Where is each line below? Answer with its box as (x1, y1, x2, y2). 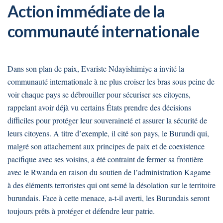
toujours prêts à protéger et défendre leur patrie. (7, 205, 155, 216)
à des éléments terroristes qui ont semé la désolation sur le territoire (7, 179, 216, 190)
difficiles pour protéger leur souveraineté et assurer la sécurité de (7, 114, 207, 125)
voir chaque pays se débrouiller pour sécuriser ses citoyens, (7, 89, 191, 100)
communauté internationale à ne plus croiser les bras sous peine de (7, 76, 215, 87)
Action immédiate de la (7, 1, 165, 21)
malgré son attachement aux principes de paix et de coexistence (7, 140, 205, 151)
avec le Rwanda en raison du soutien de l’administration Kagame (7, 166, 211, 177)
